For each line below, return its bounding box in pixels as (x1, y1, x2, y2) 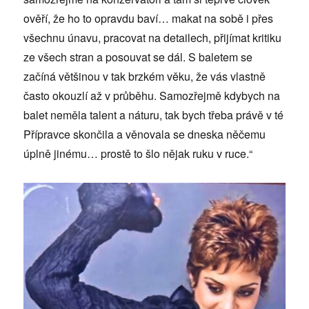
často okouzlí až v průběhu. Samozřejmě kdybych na (23, 88, 281, 104)
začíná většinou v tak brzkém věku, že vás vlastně (23, 68, 266, 85)
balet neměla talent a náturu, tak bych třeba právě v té (23, 107, 284, 123)
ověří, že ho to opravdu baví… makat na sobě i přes (23, 10, 274, 27)
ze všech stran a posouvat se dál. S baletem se (23, 49, 253, 66)
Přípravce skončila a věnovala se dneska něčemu (23, 126, 266, 143)
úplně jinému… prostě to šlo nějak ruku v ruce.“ (23, 146, 253, 162)
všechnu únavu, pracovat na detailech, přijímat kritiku (23, 30, 282, 46)
